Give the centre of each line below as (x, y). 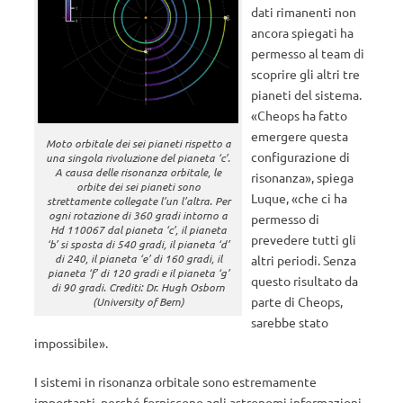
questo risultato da (305, 281)
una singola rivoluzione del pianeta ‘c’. (139, 158)
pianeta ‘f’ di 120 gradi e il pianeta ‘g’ (138, 273)
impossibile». (71, 343)
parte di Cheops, (297, 301)
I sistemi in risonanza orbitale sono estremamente (175, 381)
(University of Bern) (138, 302)
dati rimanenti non (304, 12)
